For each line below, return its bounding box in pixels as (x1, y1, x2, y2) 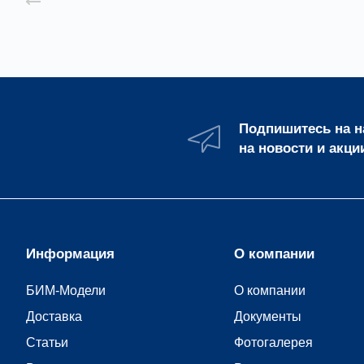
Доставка (26, 309, 82, 323)
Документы (234, 309, 301, 323)
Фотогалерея (234, 335, 313, 349)
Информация (26, 246, 115, 262)
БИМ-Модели (26, 283, 106, 297)
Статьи (26, 335, 68, 349)
